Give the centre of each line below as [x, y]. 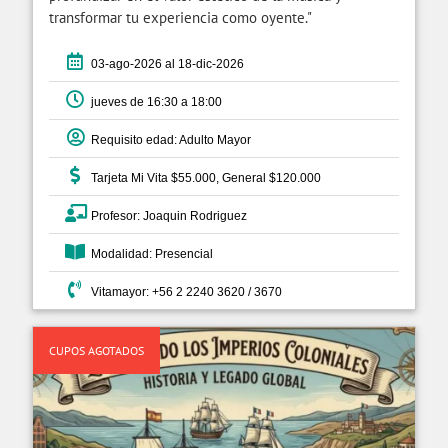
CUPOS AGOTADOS [96, 350]
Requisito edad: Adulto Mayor [168, 140]
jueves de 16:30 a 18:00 [153, 102]
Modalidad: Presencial [149, 254]
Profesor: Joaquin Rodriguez [166, 216]
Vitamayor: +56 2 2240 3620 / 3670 [183, 292]
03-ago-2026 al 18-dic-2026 [164, 64]
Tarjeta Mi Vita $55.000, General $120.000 [203, 178]
